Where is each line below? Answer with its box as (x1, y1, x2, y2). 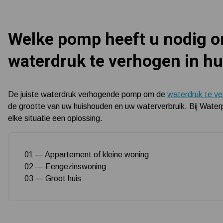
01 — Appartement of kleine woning (24, 150, 149, 159)
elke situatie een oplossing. (8, 113, 103, 122)
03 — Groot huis (24, 174, 81, 183)
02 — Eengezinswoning (24, 162, 106, 171)
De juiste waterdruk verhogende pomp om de (8, 90, 167, 99)
